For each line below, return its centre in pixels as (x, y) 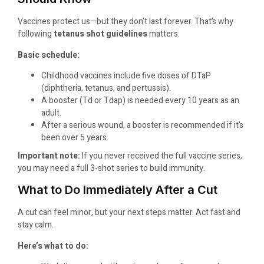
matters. (164, 34)
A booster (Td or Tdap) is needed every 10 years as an (140, 100)
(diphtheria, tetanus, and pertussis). (106, 88)
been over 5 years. (75, 137)
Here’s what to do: (53, 246)
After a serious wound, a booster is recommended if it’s (142, 125)
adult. (51, 113)
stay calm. (36, 225)
